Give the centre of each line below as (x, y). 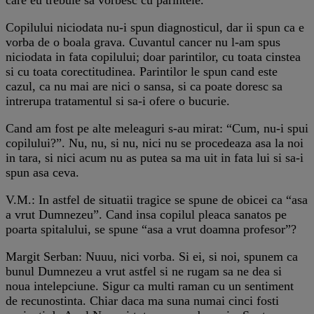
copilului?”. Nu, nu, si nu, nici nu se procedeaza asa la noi (155, 143)
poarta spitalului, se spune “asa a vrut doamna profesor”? (151, 229)
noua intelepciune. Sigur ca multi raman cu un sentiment (150, 286)
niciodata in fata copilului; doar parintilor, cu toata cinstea (153, 56)
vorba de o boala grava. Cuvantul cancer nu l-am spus (143, 42)
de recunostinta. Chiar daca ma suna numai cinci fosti (142, 300)
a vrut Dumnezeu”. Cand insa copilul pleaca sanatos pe (146, 214)
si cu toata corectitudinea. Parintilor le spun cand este (142, 71)
